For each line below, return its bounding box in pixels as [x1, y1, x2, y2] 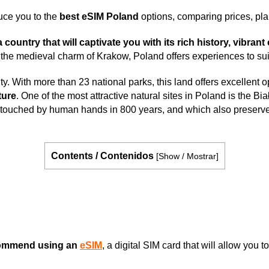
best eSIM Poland [59, 11, 141, 22]
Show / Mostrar [158, 151, 216, 161]
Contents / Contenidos [50, 151, 154, 161]
